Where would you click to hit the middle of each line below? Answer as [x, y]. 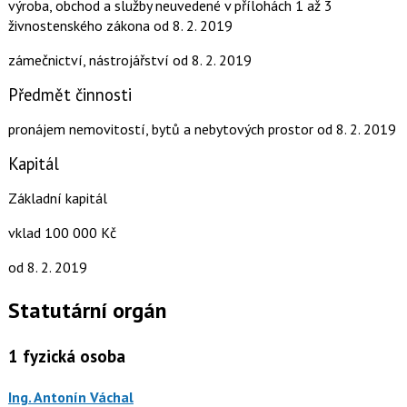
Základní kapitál [57, 199]
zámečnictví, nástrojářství [90, 60]
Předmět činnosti [69, 95]
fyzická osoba [71, 357]
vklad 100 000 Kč [62, 233]
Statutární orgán [87, 311]
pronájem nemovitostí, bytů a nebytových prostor [162, 129]
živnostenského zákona [80, 26]
